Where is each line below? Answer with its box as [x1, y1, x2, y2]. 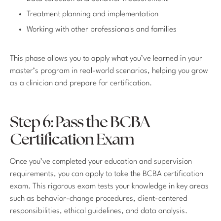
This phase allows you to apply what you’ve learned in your [10, 54, 202, 63]
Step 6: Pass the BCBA [10, 115, 150, 131]
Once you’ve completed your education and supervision [10, 157, 192, 166]
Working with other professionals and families [27, 25, 177, 34]
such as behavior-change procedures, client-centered [10, 194, 187, 203]
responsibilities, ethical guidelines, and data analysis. [10, 207, 187, 215]
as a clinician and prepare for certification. [10, 79, 152, 87]
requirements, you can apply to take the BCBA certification [10, 170, 203, 178]
